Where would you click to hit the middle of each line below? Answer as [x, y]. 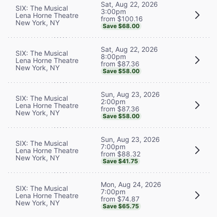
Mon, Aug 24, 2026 [131, 184]
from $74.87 [120, 199]
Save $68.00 [121, 26]
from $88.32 [121, 154]
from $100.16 [122, 18]
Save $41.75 [120, 161]
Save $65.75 [121, 206]
